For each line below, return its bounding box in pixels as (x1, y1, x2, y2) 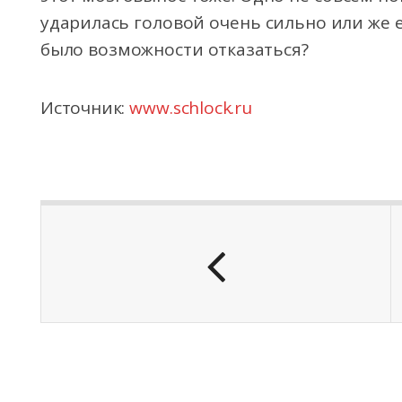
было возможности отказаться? (40, 38, 309, 61)
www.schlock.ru (129, 96, 252, 119)
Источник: (40, 96, 130, 119)
